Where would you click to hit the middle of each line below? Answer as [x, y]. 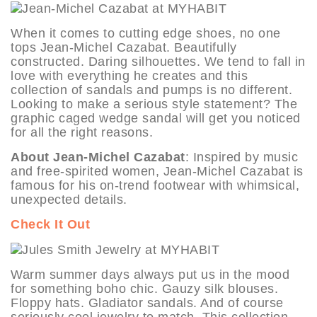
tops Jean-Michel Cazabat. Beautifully [124, 47]
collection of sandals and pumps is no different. [151, 90]
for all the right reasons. [82, 132]
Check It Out [50, 224]
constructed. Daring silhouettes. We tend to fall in [158, 61]
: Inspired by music [241, 157]
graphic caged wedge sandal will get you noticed [156, 118]
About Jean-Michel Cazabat [98, 157]
